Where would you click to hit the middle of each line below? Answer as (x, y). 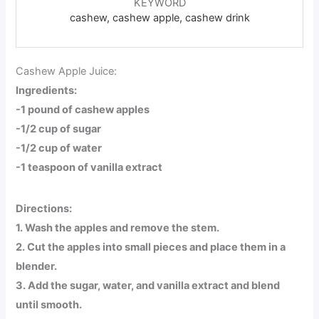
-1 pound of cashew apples (83, 109)
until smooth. (49, 304)
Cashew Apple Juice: (67, 71)
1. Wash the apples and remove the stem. (118, 228)
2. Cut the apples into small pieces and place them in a (151, 247)
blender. (37, 266)
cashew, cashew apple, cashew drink (159, 17)
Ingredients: (47, 90)
